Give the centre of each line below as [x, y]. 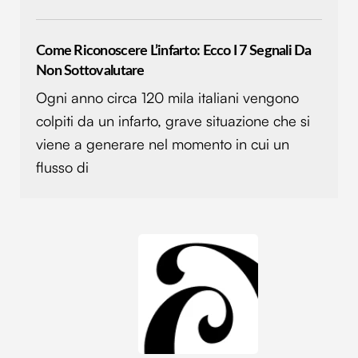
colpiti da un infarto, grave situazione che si [173, 121]
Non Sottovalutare [90, 70]
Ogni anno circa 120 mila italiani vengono [167, 98]
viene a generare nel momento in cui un [163, 144]
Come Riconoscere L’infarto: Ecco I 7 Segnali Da [174, 50]
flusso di [62, 167]
